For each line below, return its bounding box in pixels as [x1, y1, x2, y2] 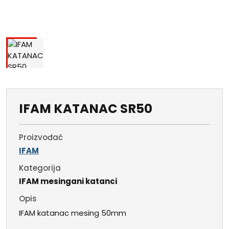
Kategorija [19, 163, 61, 174]
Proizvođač [19, 132, 63, 143]
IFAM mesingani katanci [19, 176, 117, 187]
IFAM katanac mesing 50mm [19, 208, 126, 219]
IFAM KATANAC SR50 [19, 100, 152, 118]
